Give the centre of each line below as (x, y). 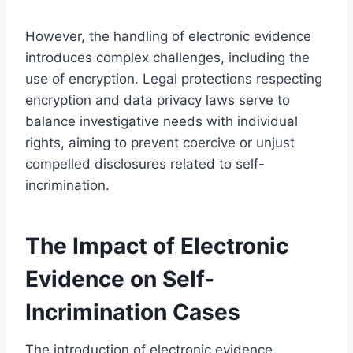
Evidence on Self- (120, 279)
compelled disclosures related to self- (145, 163)
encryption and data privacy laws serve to (158, 100)
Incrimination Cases (133, 312)
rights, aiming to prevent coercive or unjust (160, 142)
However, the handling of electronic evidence (168, 36)
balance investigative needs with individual (162, 121)
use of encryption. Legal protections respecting (174, 78)
